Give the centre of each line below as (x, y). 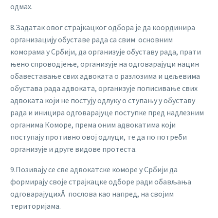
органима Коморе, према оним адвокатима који (93, 124)
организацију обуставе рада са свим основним (91, 39)
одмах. (21, 6)
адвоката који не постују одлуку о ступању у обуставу (103, 100)
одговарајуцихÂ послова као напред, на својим (92, 194)
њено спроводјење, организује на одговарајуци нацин (105, 64)
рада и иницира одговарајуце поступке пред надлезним (107, 112)
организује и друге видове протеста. (73, 149)
